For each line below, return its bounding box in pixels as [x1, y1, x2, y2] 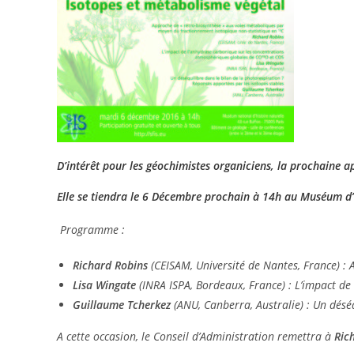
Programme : [60, 222, 125, 238]
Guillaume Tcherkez [73, 297, 171, 313]
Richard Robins [73, 258, 148, 273]
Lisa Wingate [73, 277, 136, 293]
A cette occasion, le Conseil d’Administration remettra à [57, 329, 334, 345]
